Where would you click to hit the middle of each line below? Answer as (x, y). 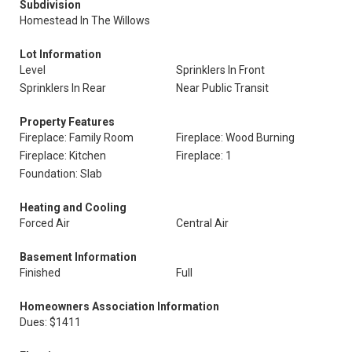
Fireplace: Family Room (77, 137)
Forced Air (45, 223)
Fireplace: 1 (204, 156)
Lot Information (60, 54)
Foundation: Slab (61, 174)
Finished (40, 273)
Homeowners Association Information (119, 306)
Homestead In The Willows (85, 20)
